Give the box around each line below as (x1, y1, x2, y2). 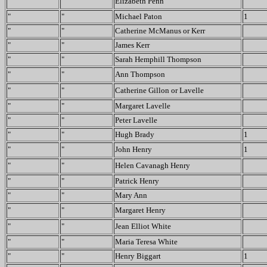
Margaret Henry (115, 206, 166, 215)
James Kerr (115, 41, 150, 49)
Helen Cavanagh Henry (115, 161, 190, 170)
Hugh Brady (115, 130, 154, 139)
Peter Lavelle (115, 116, 157, 125)
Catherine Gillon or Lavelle (115, 86, 204, 95)
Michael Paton (115, 12, 162, 21)
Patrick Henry (115, 176, 159, 185)
